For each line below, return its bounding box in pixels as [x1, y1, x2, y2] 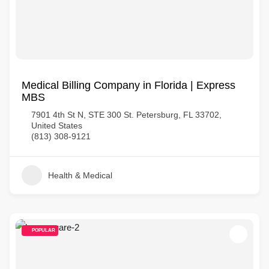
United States [31, 121, 82, 130]
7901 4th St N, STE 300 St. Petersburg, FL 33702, [31, 110, 222, 119]
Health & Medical [48, 171, 112, 180]
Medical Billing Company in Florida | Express [22, 79, 235, 91]
